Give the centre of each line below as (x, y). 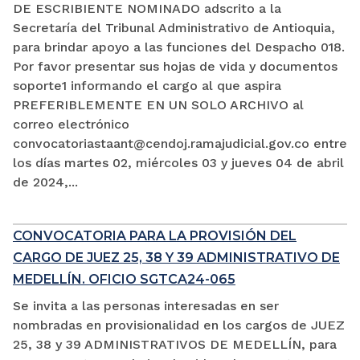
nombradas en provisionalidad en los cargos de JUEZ (179, 325)
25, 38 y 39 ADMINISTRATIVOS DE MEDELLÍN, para (175, 345)
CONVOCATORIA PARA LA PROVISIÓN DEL (155, 236)
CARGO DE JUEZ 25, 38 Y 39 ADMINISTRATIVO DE (176, 258)
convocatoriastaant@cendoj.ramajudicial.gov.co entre (180, 144)
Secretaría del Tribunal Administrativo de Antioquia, (174, 28)
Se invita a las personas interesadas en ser (146, 306)
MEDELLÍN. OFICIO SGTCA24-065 (124, 280)
